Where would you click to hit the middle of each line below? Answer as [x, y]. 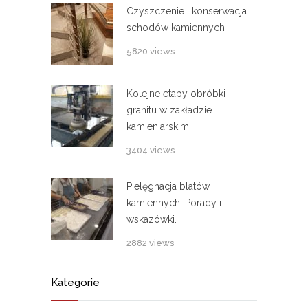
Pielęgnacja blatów [168, 187]
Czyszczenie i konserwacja [187, 11]
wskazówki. [152, 220]
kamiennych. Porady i [174, 203]
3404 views [151, 151]
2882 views [150, 243]
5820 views [151, 52]
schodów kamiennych [176, 28]
